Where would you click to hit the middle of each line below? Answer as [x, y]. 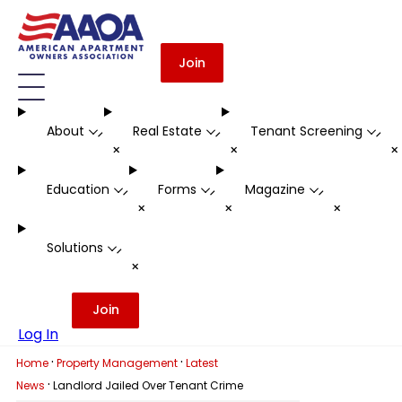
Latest [201, 363]
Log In [38, 334]
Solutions [74, 248]
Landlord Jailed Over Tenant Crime [148, 385]
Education [78, 190]
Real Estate [167, 131]
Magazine [275, 190]
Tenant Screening [306, 131]
